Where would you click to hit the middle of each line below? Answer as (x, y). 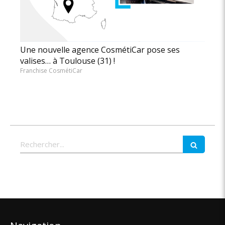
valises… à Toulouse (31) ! (68, 61)
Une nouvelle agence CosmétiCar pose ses (100, 50)
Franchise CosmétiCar (51, 71)
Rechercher (41, 140)
